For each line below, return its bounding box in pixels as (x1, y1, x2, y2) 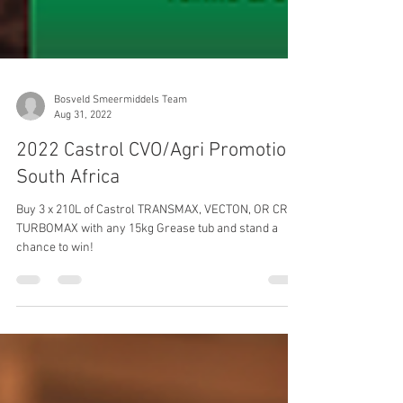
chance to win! (16, 327, 94, 342)
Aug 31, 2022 (54, 194, 112, 208)
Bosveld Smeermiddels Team (54, 180, 187, 193)
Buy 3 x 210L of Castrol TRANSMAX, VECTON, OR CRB (16, 289, 295, 304)
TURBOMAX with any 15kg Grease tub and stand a (16, 308, 278, 323)
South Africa (16, 252, 120, 276)
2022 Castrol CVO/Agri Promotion (16, 225, 297, 249)
